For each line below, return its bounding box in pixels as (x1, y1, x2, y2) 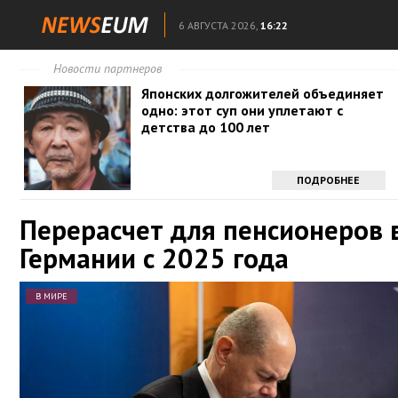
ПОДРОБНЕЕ (297, 173, 361, 187)
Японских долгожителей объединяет (141, 84, 385, 102)
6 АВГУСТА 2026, (179, 19, 258, 32)
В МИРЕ (36, 291, 68, 302)
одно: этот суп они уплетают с (141, 101, 344, 119)
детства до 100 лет (141, 118, 271, 136)
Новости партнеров (53, 60, 162, 76)
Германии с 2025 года (20, 240, 289, 276)
